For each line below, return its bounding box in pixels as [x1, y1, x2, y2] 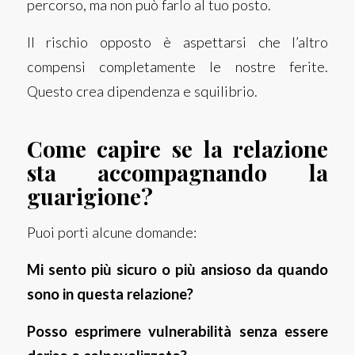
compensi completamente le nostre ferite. [26, 57, 329, 75]
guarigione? [26, 181, 153, 211]
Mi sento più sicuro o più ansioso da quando [26, 261, 329, 279]
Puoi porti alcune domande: [26, 223, 197, 242]
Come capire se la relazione [26, 133, 329, 163]
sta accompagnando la [26, 157, 329, 187]
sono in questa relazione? [26, 285, 193, 303]
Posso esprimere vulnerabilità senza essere [26, 322, 329, 340]
